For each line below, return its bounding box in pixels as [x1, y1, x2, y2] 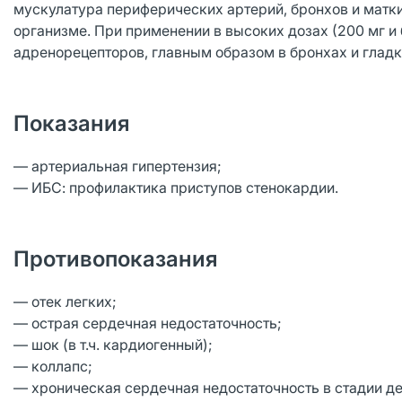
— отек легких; [13, 293, 117, 310]
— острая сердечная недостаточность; [13, 314, 282, 332]
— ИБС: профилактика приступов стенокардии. [13, 179, 338, 197]
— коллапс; [13, 357, 92, 375]
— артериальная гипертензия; [13, 157, 222, 175]
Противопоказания [13, 246, 218, 272]
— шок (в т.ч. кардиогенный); [13, 336, 213, 354]
